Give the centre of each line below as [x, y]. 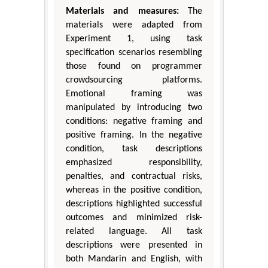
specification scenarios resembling [134, 53]
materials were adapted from [134, 25]
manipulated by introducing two [134, 108]
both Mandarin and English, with [134, 259]
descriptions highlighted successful [134, 204]
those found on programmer [134, 67]
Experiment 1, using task [134, 39]
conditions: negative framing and [134, 122]
